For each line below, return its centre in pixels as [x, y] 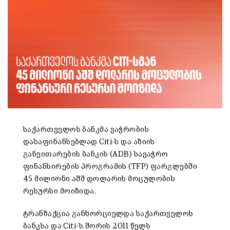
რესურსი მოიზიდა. [60, 191]
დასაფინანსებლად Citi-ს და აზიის [89, 142]
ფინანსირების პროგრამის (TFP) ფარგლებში [110, 166]
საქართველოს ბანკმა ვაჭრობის [86, 129]
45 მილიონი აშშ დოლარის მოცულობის [99, 179]
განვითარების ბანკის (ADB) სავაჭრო [96, 154]
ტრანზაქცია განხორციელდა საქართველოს [108, 214]
